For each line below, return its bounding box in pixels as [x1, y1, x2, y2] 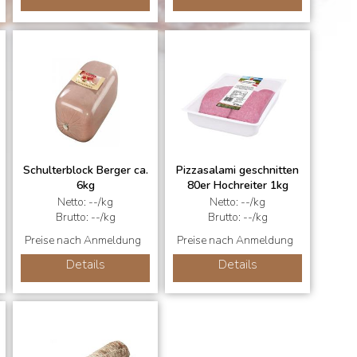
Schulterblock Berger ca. [22, 163, 148, 178]
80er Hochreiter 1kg [186, 178, 288, 193]
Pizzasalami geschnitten [176, 163, 299, 178]
